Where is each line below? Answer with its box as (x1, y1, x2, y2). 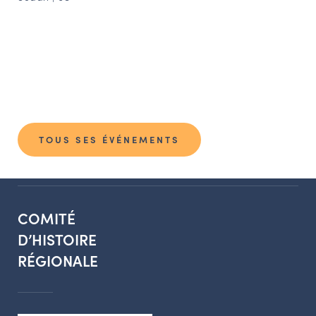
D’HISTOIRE (18, 228, 97, 250)
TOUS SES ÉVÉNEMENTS (39, 132, 180, 146)
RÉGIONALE (18, 249, 98, 271)
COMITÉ (18, 207, 75, 229)
